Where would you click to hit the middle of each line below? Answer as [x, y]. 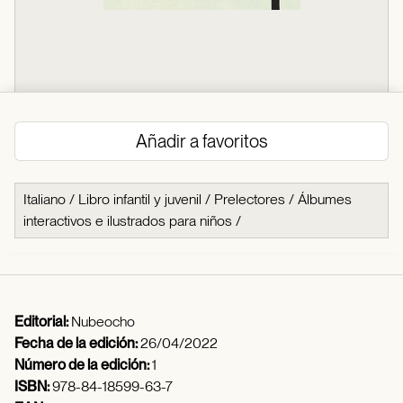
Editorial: [43, 322]
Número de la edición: [83, 365]
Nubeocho [103, 322]
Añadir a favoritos [201, 141]
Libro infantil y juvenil [140, 199]
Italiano [45, 199]
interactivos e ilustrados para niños [128, 221]
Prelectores [250, 199]
